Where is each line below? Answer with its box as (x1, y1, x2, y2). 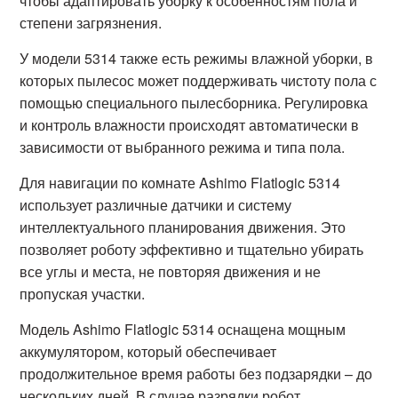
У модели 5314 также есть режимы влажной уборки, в (20, 48, 374, 68)
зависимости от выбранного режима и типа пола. (20, 137, 346, 157)
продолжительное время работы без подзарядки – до (20, 363, 373, 384)
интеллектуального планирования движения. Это (20, 217, 346, 237)
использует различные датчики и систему (20, 195, 292, 215)
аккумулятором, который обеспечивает (20, 341, 277, 362)
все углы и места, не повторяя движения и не (20, 261, 322, 282)
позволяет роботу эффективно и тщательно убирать (20, 239, 364, 259)
